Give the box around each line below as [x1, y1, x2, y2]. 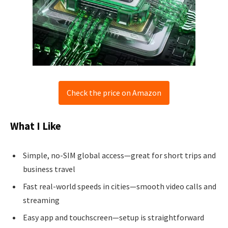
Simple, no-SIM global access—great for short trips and [23, 150, 216, 160]
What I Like [10, 120, 61, 133]
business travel [23, 164, 75, 174]
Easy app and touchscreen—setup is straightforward [23, 212, 204, 222]
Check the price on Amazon [67, 87, 161, 98]
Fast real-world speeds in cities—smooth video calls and [23, 181, 216, 191]
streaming [23, 195, 60, 205]
